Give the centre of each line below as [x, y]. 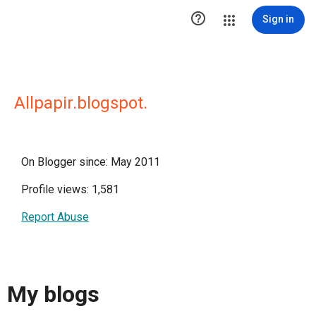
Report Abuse [55, 217]
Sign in [278, 19]
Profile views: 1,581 [70, 189]
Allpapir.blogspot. [81, 103]
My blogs [53, 294]
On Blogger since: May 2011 [91, 162]
